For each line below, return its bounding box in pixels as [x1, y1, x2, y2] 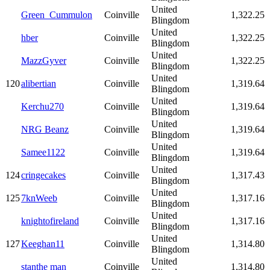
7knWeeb [21, 192, 57, 203]
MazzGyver [21, 55, 66, 66]
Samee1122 [21, 146, 65, 157]
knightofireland [21, 215, 79, 226]
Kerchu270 [21, 101, 64, 111]
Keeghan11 [21, 238, 64, 249]
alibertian [21, 78, 56, 89]
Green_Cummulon [21, 9, 92, 20]
